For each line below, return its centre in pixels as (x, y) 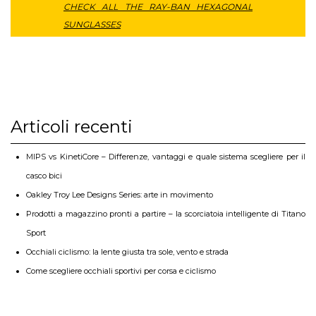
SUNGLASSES (92, 24)
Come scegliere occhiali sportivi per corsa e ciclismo (121, 271)
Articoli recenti (72, 126)
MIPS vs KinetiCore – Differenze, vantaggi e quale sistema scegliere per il (166, 156)
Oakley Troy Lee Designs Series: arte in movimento (120, 194)
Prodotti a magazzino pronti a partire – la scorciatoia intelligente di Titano (166, 213)
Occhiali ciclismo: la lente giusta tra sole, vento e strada (127, 251)
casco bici (44, 175)
